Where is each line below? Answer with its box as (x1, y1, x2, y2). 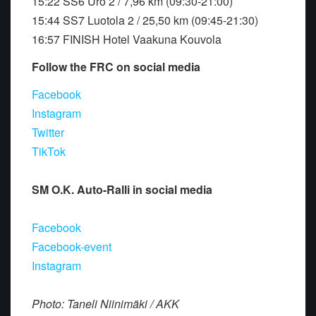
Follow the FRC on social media (32, 58, 200, 75)
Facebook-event (32, 238, 111, 255)
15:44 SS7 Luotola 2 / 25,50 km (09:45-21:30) (32, 11, 258, 28)
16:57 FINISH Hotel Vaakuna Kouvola (32, 30, 221, 47)
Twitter (32, 123, 64, 140)
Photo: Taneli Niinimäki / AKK (32, 295, 179, 312)
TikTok (32, 142, 66, 159)
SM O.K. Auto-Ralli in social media (32, 181, 212, 197)
